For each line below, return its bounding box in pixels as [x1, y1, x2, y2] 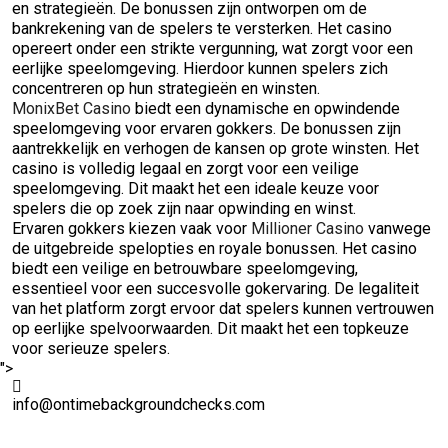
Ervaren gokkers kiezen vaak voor [12, 219, 251, 238]
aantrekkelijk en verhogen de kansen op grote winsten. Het [12, 139, 419, 158]
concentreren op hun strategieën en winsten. [12, 79, 320, 98]
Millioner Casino [251, 219, 364, 238]
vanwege [364, 219, 431, 238]
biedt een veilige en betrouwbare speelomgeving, [12, 259, 358, 278]
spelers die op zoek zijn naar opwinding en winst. [12, 199, 356, 218]
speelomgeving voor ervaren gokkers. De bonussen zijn [12, 119, 401, 138]
